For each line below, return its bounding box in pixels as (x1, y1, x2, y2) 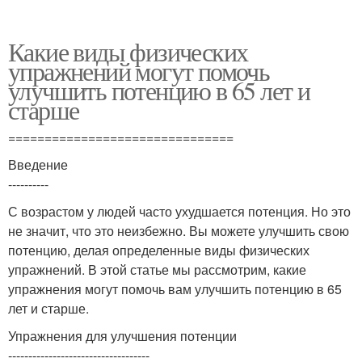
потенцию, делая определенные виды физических (8, 241, 309, 259)
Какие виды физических (8, 34, 248, 69)
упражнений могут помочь (8, 53, 270, 88)
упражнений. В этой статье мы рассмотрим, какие (8, 260, 306, 279)
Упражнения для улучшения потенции (8, 326, 237, 345)
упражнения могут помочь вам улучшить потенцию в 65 (8, 280, 342, 298)
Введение (8, 155, 68, 174)
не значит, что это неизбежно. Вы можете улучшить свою (8, 221, 349, 240)
